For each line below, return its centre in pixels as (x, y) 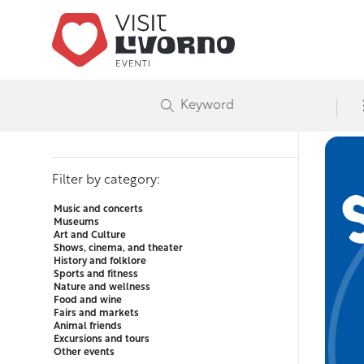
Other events (84, 353)
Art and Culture (90, 236)
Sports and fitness (96, 275)
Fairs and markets (96, 314)
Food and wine (88, 301)
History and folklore (100, 262)
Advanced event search (160, 36)
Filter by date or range (119, 95)
